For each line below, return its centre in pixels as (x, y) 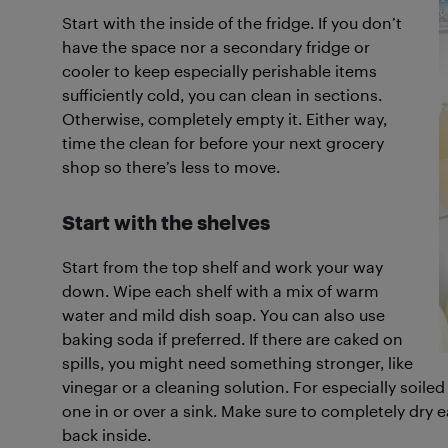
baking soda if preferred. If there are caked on (232, 338)
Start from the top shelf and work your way (222, 266)
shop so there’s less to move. (171, 166)
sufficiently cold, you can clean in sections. (222, 94)
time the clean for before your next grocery (223, 142)
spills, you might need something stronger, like (237, 362)
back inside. (106, 434)
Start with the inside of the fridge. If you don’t (232, 22)
